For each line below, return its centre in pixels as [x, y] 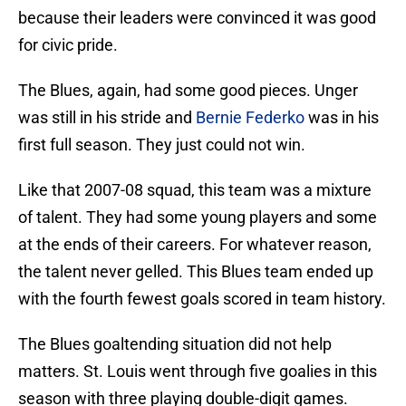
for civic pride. [68, 45]
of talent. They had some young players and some [198, 217]
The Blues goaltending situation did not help [175, 344]
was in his [342, 118]
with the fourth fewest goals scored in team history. [202, 299]
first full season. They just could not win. [162, 145]
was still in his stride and [107, 118]
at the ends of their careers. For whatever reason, [195, 245]
